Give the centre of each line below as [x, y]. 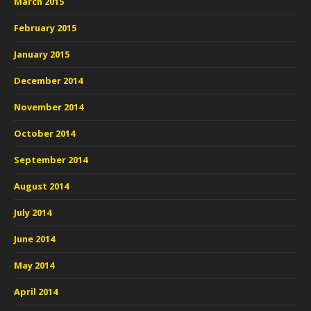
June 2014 [34, 239]
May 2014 [34, 265]
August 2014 [41, 186]
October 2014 [44, 133]
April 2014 [36, 292]
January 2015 [42, 54]
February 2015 [45, 28]
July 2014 [33, 212]
